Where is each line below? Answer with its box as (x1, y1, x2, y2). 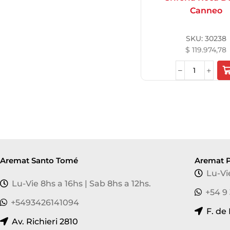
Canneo (189, 6, 222, 16)
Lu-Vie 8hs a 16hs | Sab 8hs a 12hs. (12, 179, 151, 189)
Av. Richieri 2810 (12, 217, 78, 227)
